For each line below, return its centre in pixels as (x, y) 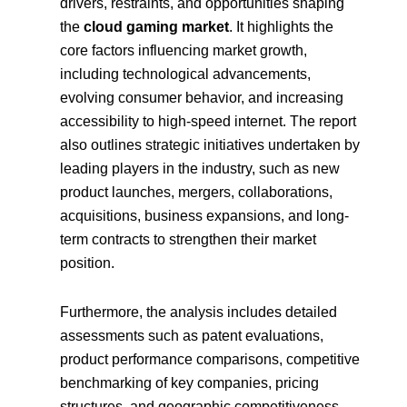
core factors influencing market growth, (184, 51)
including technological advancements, (186, 74)
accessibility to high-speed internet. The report (208, 122)
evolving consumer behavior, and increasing (202, 98)
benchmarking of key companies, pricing (190, 383)
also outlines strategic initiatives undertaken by (210, 145)
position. (88, 263)
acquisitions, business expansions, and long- (205, 216)
